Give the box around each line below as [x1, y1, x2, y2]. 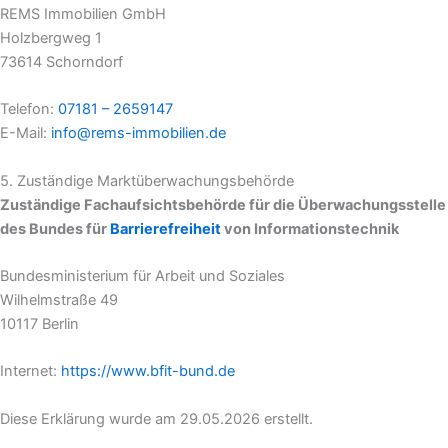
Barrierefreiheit [110, 219, 221, 238]
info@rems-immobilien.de [51, 124, 226, 143]
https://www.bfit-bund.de [57, 362, 235, 381]
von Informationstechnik [221, 219, 399, 238]
